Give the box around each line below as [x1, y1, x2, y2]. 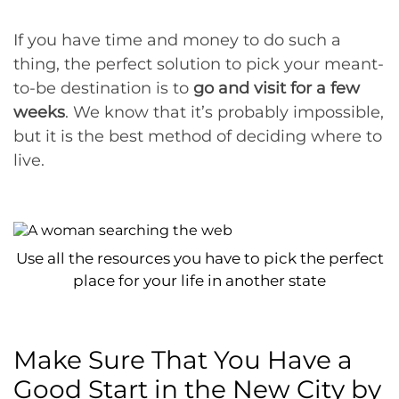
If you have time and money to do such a [13, 29, 341, 50]
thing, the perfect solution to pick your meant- [13, 53, 384, 74]
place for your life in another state [73, 271, 326, 289]
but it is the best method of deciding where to [13, 126, 382, 146]
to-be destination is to [13, 77, 189, 98]
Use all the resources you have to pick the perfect [15, 248, 384, 267]
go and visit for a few [189, 77, 360, 98]
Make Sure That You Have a [13, 344, 353, 375]
